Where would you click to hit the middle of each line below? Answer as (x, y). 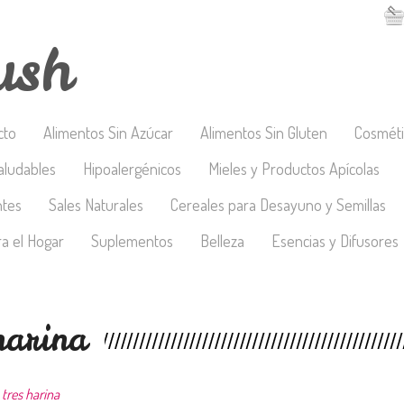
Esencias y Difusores (335, 241)
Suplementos (132, 241)
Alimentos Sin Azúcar (108, 133)
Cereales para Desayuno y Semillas (278, 205)
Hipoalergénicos (132, 169)
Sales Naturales (96, 205)
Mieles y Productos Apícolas (294, 169)
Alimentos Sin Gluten (264, 133)
